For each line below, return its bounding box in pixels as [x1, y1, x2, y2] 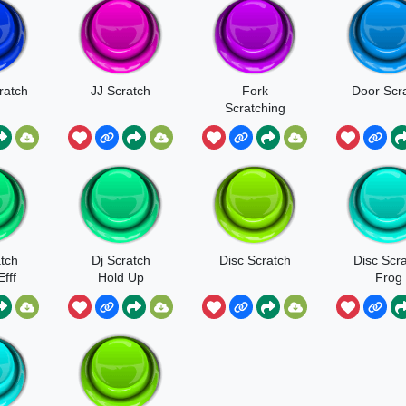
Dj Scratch [91, 252, 150, 267]
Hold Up [97, 269, 144, 285]
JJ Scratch [91, 82, 150, 98]
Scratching [224, 100, 285, 115]
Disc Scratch [218, 252, 291, 267]
